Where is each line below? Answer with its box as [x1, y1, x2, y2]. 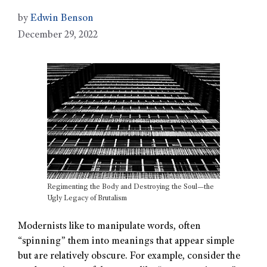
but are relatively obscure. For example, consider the [18, 252, 240, 262]
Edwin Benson [30, 14, 94, 24]
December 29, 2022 [18, 30, 98, 41]
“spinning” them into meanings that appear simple [18, 237, 234, 247]
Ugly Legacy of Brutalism [47, 194, 127, 203]
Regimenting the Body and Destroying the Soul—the [47, 183, 214, 191]
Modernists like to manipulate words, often [18, 222, 201, 232]
